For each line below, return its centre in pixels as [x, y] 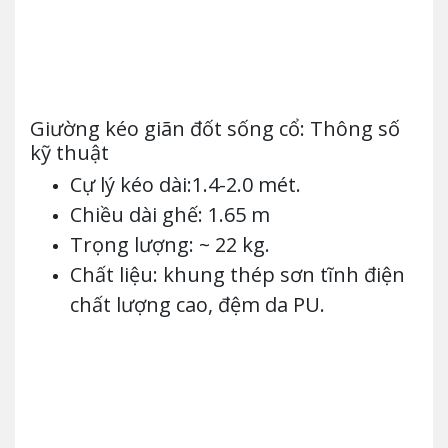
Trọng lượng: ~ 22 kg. [170, 244]
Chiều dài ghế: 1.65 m [170, 214]
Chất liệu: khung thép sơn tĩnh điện [237, 274]
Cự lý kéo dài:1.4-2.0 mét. [185, 184]
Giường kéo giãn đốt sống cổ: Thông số [215, 128]
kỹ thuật [69, 152]
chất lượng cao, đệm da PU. [197, 304]
